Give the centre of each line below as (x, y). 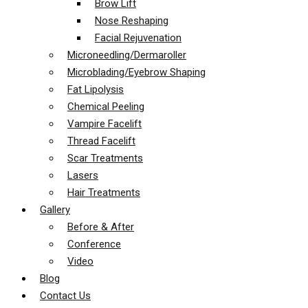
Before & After (101, 227)
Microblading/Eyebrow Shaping (136, 72)
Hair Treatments (104, 192)
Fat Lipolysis (96, 89)
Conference (94, 244)
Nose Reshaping (132, 21)
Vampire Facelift (104, 124)
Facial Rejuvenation (138, 38)
